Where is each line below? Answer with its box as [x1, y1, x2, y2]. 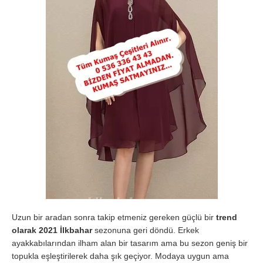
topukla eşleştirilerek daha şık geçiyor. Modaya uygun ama [12, 251, 229, 261]
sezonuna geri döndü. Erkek [95, 225, 199, 235]
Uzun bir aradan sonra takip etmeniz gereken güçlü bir [12, 212, 216, 222]
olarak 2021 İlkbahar [12, 225, 95, 235]
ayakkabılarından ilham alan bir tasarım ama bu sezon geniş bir [12, 238, 248, 248]
